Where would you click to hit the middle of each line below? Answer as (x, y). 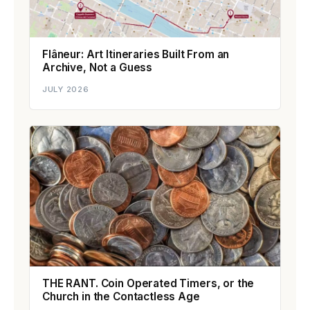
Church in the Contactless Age (121, 296)
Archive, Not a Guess (98, 67)
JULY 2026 (66, 89)
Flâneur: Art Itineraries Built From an (136, 54)
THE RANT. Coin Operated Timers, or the (148, 283)
